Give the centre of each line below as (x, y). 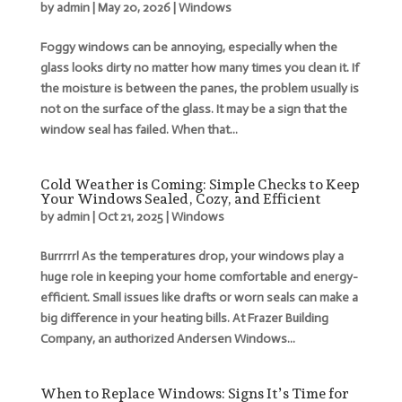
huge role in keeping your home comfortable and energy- (199, 277)
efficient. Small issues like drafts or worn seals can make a (199, 297)
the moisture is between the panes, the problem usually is (199, 88)
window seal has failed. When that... (139, 130)
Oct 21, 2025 (130, 217)
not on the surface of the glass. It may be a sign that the (193, 109)
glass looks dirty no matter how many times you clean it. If (199, 68)
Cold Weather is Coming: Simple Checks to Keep (200, 184)
